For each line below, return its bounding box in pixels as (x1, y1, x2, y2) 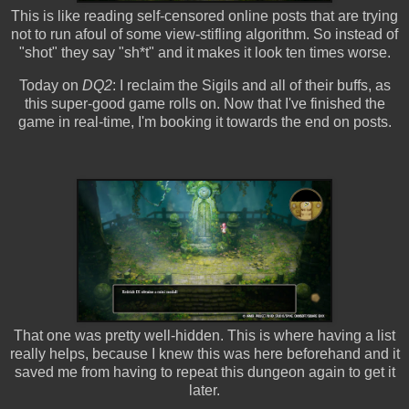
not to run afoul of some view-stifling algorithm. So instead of (11, 26, 398, 43)
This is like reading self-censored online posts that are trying (11, 8, 398, 25)
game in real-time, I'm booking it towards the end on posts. (17, 113, 392, 130)
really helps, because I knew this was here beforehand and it (9, 345, 400, 362)
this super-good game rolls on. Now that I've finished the (24, 95, 385, 111)
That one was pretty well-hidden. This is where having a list (14, 327, 395, 343)
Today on (18, 77, 82, 93)
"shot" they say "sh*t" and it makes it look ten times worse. (18, 45, 391, 61)
